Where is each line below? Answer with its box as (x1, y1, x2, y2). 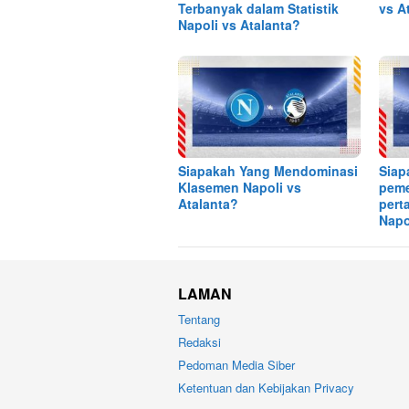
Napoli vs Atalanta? (178, 15, 300, 34)
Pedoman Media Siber (178, 356, 295, 374)
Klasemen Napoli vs (178, 178, 301, 197)
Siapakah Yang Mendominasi (178, 162, 358, 181)
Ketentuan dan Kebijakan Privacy (178, 379, 354, 397)
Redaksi (178, 333, 221, 351)
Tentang (178, 310, 220, 329)
